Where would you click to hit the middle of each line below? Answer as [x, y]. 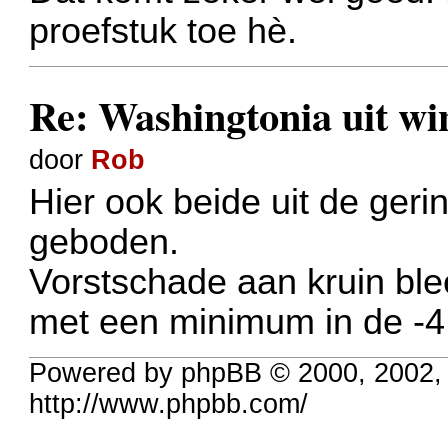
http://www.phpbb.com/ [169, 403]
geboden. [104, 242]
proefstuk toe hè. [163, 31]
